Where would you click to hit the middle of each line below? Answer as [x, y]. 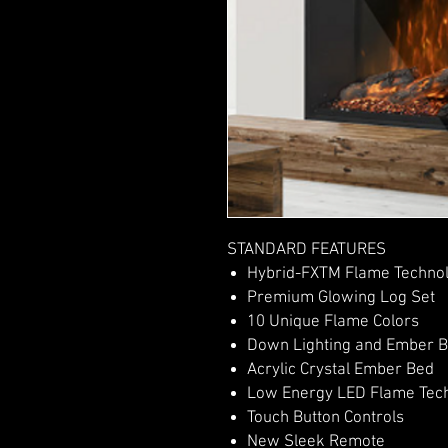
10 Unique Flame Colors [333, 321]
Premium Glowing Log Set [341, 297]
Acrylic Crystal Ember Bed [340, 369]
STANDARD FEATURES [306, 249]
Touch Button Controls [325, 417]
